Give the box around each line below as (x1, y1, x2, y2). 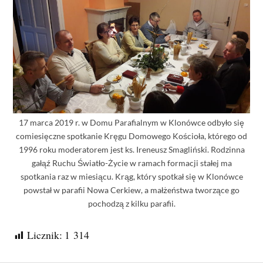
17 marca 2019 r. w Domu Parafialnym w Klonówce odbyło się (19, 117, 244, 127)
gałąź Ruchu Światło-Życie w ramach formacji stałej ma (31, 157, 232, 168)
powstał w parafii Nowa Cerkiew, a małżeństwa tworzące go (23, 184, 240, 195)
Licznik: (27, 227, 63, 242)
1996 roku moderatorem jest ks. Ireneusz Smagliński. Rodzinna (18, 144, 245, 154)
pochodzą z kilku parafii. (87, 198, 176, 208)
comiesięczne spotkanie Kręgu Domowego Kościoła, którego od (16, 130, 247, 141)
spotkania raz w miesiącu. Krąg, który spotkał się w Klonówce (20, 171, 243, 181)
